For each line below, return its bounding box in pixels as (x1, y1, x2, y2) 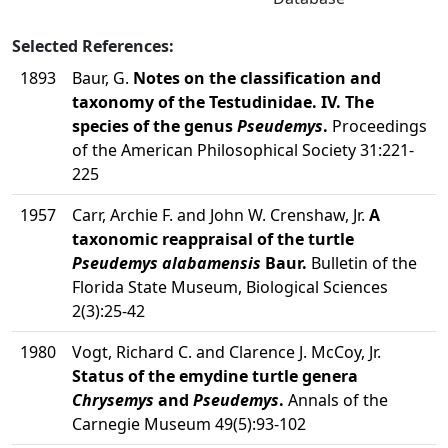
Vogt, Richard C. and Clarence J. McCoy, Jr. (72, 341, 381, 363)
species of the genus (72, 115, 237, 137)
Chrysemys (72, 389, 154, 411)
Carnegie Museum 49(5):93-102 (72, 413, 306, 435)
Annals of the (284, 389, 388, 411)
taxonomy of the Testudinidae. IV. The (72, 91, 374, 113)
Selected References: (12, 35, 174, 57)
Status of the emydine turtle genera (72, 365, 358, 387)
